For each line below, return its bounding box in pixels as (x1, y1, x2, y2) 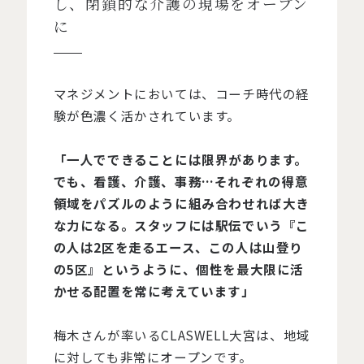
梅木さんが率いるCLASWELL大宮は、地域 (53, 325, 310, 344)
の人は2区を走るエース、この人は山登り (53, 237, 303, 256)
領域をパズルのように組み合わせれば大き (53, 193, 310, 212)
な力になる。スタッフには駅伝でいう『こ (53, 215, 310, 234)
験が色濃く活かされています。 (53, 106, 240, 124)
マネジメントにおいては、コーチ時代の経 (53, 84, 310, 102)
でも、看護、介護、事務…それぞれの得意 (53, 171, 309, 190)
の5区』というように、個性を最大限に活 (53, 259, 304, 278)
